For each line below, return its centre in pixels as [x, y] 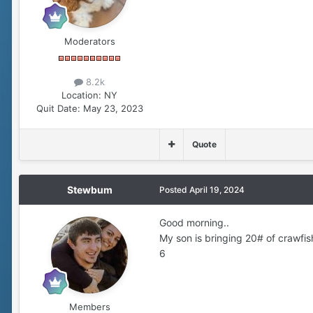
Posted [174, 189]
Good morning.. [194, 222]
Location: [81, 95]
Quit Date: [58, 108]
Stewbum [89, 189]
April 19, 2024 [217, 189]
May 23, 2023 [113, 108]
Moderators [89, 41]
